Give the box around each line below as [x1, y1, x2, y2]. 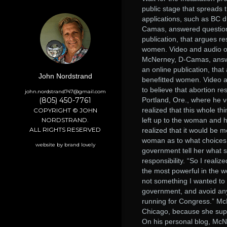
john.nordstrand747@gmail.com [24, 88, 106, 95]
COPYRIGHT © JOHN [33, 106, 97, 114]
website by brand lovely [35, 141, 95, 148]
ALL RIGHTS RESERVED [29, 125, 101, 133]
